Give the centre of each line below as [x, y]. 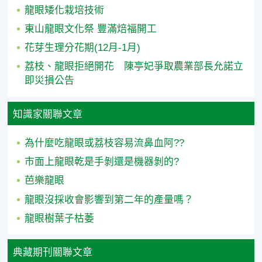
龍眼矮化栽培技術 [65, 10]
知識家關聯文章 [47, 114]
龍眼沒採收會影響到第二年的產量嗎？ [109, 199]
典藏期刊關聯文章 [52, 252]
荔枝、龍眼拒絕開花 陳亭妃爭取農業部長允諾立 [134, 67]
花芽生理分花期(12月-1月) [83, 48]
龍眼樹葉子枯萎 [60, 218]
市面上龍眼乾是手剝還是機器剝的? [102, 162]
